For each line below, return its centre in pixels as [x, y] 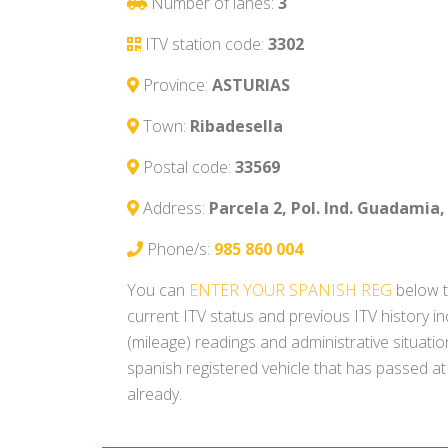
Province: [177, 85]
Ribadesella [236, 126]
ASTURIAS [251, 85]
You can [158, 290]
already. [154, 394]
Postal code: [189, 167]
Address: [176, 208]
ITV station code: [206, 44]
